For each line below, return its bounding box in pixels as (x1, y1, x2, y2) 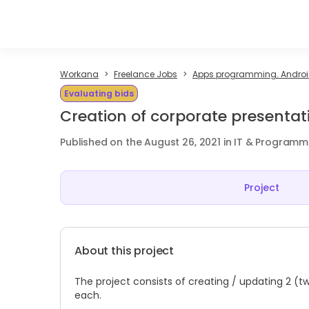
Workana (60, 68, 99, 80)
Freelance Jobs (114, 68, 177, 80)
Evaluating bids (64, 88, 134, 99)
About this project (74, 243, 175, 259)
